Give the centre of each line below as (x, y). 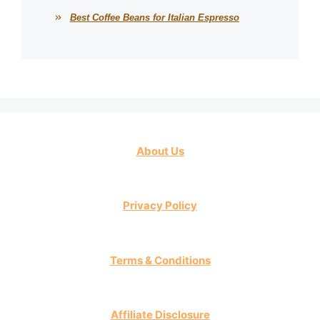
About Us (160, 151)
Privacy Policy (160, 206)
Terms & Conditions (160, 260)
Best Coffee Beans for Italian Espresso (154, 17)
